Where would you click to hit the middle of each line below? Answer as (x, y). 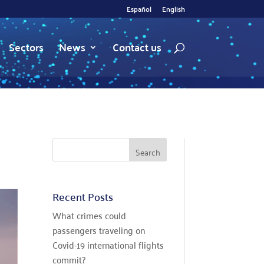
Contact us (137, 47)
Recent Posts (83, 197)
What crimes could (90, 215)
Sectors (26, 47)
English (173, 9)
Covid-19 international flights (108, 245)
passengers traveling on (99, 230)
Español (139, 9)
